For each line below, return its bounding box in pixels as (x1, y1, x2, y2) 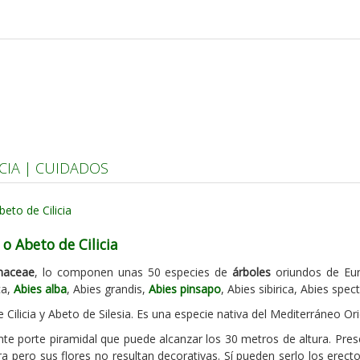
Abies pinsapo (149, 280, 221, 297)
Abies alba (14, 280, 67, 297)
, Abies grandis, (67, 280, 149, 297)
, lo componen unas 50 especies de (34, 264, 233, 280)
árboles (232, 264, 272, 280)
